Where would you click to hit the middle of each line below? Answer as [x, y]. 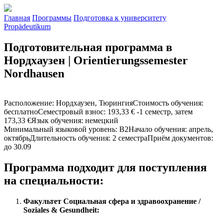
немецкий [102, 120]
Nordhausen [34, 73]
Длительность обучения [69, 138]
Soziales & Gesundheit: [61, 210]
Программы [52, 18]
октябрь [17, 138]
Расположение [28, 103]
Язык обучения [56, 120]
